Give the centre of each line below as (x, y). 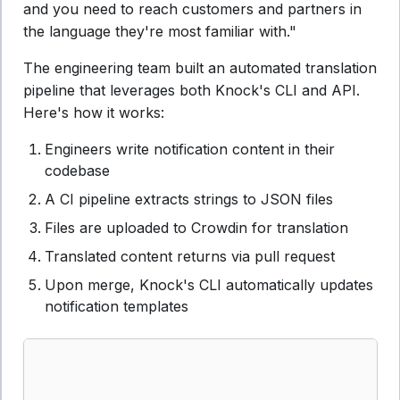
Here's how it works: (94, 113)
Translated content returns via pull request (190, 257)
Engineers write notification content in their (190, 150)
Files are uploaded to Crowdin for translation (196, 228)
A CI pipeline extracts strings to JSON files (189, 200)
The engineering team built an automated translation (200, 68)
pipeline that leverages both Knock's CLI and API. (192, 91)
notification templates (117, 307)
